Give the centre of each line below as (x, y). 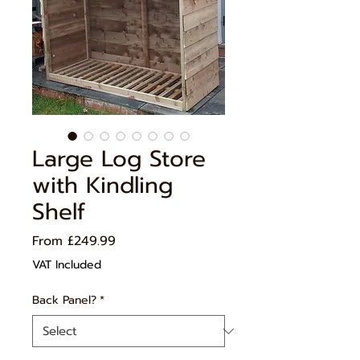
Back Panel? (64, 301)
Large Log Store (119, 159)
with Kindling (102, 186)
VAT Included (67, 265)
